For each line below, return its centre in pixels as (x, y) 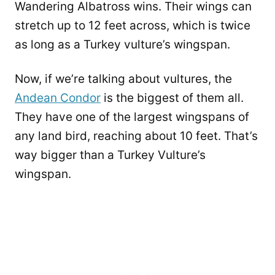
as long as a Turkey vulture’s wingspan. (122, 44)
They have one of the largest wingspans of (132, 117)
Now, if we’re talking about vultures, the (123, 79)
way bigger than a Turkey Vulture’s (110, 155)
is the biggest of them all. (172, 98)
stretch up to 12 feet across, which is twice (133, 25)
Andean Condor (58, 98)
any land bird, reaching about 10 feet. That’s (136, 136)
